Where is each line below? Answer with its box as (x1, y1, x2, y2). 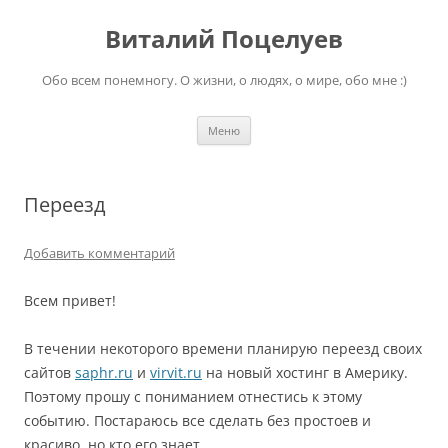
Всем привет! (24, 291, 116, 310)
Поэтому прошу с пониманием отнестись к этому (24, 387, 362, 406)
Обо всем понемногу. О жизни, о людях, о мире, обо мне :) (41, 71, 407, 89)
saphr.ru (75, 363, 133, 382)
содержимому (23, 24, 117, 43)
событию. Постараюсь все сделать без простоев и (24, 411, 371, 430)
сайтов (24, 363, 75, 382)
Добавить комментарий (24, 244, 175, 262)
